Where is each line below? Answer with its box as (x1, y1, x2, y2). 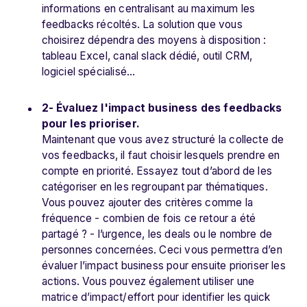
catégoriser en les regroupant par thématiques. (41, 180, 268, 194)
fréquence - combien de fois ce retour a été (41, 212, 256, 225)
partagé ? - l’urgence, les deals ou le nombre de (41, 228, 273, 241)
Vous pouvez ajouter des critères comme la (41, 196, 253, 210)
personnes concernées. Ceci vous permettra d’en (41, 243, 282, 257)
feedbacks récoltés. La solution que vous (41, 18, 243, 32)
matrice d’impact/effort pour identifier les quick (41, 291, 271, 304)
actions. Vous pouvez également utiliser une (41, 275, 255, 288)
